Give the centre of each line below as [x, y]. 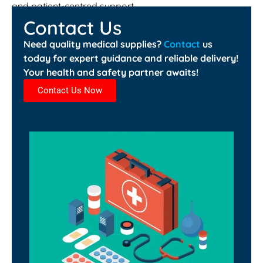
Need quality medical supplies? [94, 44]
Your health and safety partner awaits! [111, 72]
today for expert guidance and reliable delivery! [131, 58]
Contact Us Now [70, 90]
